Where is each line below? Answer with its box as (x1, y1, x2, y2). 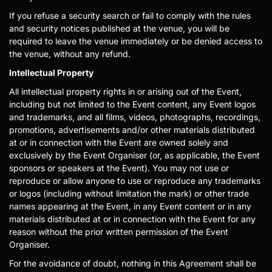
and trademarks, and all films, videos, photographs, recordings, (9, 112, 260, 122)
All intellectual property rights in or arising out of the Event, (9, 86, 242, 97)
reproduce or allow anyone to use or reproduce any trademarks (9, 175, 260, 186)
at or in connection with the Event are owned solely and (9, 137, 228, 148)
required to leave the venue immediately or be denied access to (9, 36, 262, 46)
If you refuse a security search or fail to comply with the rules (9, 10, 251, 21)
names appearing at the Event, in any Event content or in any (9, 201, 251, 211)
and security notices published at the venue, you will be (9, 23, 229, 33)
